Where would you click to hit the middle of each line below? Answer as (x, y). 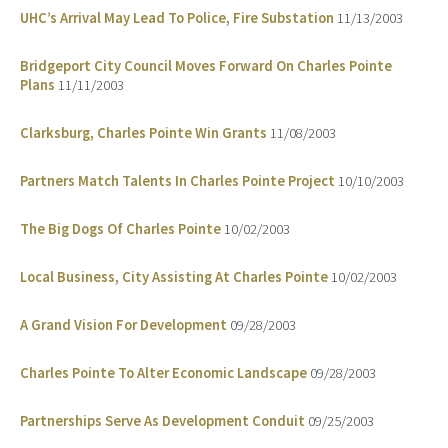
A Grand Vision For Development (123, 325)
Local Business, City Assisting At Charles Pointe (174, 277)
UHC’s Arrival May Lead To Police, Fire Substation (177, 18)
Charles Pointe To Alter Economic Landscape (163, 373)
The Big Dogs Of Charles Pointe (120, 229)
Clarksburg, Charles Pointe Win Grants (143, 133)
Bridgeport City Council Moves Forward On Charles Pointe (206, 66)
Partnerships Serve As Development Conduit (162, 421)
